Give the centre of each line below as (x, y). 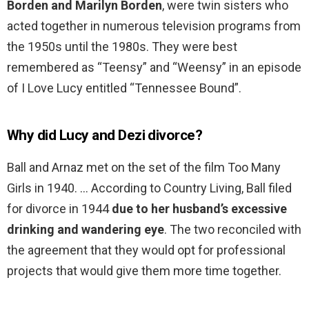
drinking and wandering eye (86, 230)
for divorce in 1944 (59, 209)
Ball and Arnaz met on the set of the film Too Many (144, 168)
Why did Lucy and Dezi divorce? (105, 136)
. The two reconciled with (233, 230)
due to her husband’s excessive (199, 209)
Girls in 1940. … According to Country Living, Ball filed (149, 188)
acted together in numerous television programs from (154, 26)
